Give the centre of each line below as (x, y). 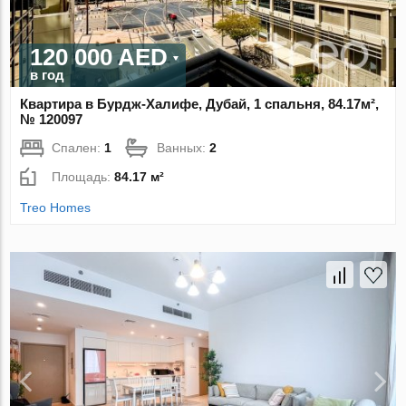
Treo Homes (56, 208)
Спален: (78, 148)
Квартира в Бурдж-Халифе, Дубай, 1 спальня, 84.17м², (200, 104)
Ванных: (184, 148)
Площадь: (83, 177)
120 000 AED (99, 58)
